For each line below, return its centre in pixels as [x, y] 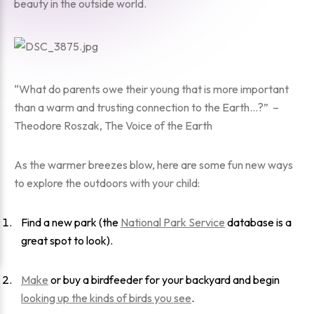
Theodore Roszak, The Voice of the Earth [113, 125]
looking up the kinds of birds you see [106, 298]
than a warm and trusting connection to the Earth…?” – [146, 107]
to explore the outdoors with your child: [107, 183]
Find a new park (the [71, 222]
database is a [258, 222]
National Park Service [173, 222]
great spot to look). [67, 240]
